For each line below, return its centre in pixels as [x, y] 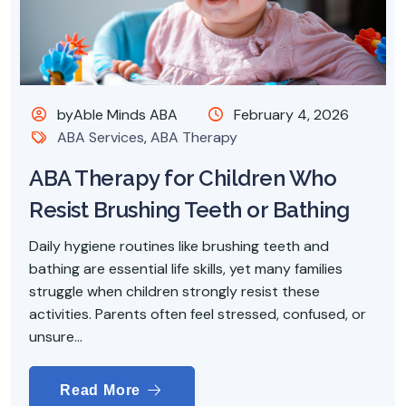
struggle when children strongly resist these [174, 292]
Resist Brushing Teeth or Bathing [189, 210]
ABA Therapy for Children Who [183, 179]
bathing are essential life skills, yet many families [186, 269]
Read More [102, 391]
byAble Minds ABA [116, 115]
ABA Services [101, 138]
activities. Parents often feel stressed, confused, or [198, 314]
